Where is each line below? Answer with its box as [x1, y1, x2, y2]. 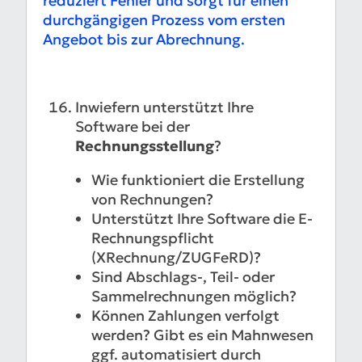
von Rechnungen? [91, 190, 213, 209]
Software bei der [75, 117, 190, 137]
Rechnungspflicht [91, 229, 214, 248]
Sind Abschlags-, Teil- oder [91, 267, 275, 287]
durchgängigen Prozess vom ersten [43, 11, 285, 30]
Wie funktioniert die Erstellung [91, 170, 305, 190]
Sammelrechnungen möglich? [91, 287, 297, 306]
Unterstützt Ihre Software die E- [91, 209, 313, 229]
